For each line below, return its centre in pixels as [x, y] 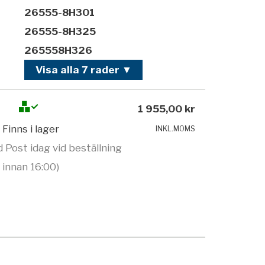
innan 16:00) [31, 167]
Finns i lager [31, 129]
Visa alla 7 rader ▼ [83, 70]
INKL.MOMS [176, 129]
